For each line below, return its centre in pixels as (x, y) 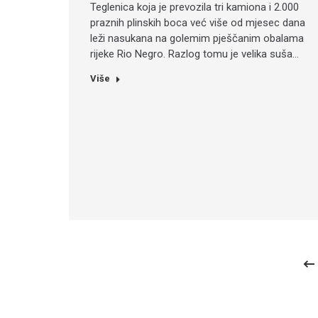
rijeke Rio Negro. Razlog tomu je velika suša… (194, 54)
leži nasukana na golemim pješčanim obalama (197, 38)
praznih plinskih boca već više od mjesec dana (198, 22)
